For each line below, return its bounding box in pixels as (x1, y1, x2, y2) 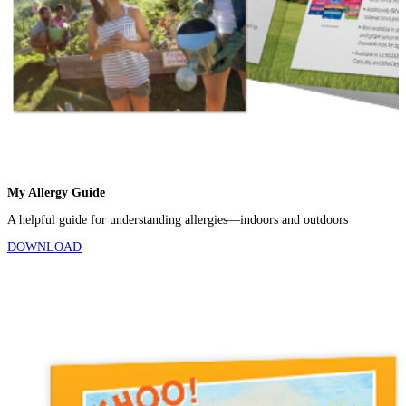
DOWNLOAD (7, 239, 82, 254)
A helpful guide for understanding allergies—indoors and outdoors (7, 212, 352, 227)
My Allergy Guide (7, 185, 105, 199)
